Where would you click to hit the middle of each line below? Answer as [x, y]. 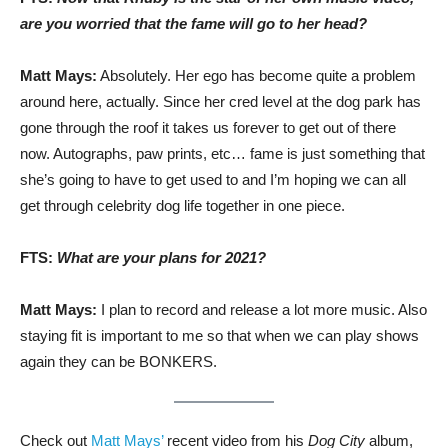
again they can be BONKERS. [118, 361]
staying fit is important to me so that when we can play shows [219, 335]
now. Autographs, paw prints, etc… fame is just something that [222, 153]
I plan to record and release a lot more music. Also [262, 309]
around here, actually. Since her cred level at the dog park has [220, 101]
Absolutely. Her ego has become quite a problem [256, 75]
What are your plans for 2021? [161, 257]
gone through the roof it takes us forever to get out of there [208, 127]
